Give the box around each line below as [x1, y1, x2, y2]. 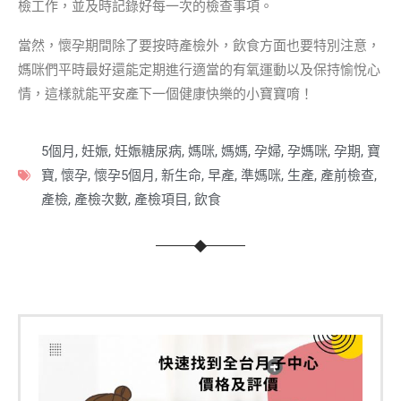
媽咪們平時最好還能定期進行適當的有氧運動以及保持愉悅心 [18, 61, 380, 78]
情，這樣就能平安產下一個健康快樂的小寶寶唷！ [18, 85, 313, 102]
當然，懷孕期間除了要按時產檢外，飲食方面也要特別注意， [18, 37, 380, 54]
